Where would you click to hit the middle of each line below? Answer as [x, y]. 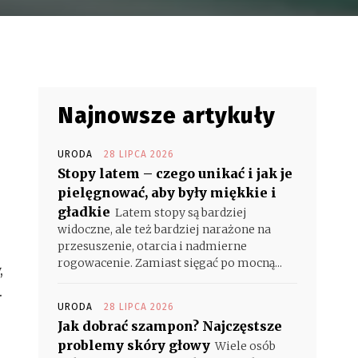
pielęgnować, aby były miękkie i [167, 193]
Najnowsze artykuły [167, 115]
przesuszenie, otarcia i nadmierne [152, 246]
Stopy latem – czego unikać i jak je [175, 173]
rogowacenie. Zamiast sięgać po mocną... [170, 263]
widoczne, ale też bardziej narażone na [164, 229]
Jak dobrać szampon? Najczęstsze [170, 326]
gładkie [84, 212]
